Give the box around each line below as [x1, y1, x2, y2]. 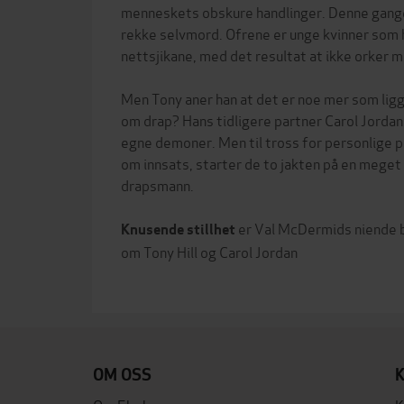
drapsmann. [121, 173, 194, 195]
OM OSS [93, 363, 151, 385]
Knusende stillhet [121, 219, 235, 239]
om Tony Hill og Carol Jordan [121, 240, 298, 262]
